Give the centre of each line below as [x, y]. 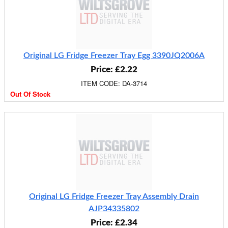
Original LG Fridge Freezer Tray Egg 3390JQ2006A [114, 55]
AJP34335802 [114, 209]
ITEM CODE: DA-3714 [114, 83]
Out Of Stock [30, 94]
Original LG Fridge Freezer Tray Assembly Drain [114, 196]
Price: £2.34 [114, 223]
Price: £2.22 [114, 69]
